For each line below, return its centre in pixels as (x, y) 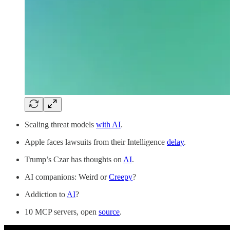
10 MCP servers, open (62, 212)
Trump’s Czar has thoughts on (74, 159)
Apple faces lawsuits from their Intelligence (96, 142)
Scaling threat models (60, 124)
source (109, 212)
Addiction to (46, 194)
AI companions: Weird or (67, 177)
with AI (108, 124)
